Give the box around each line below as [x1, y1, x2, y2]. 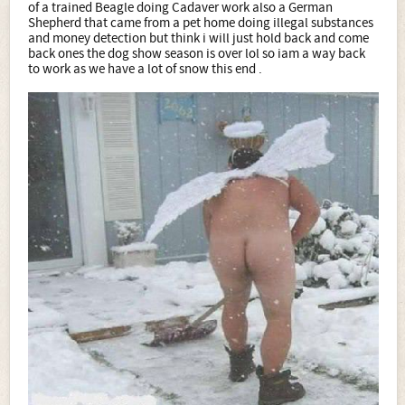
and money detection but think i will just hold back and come [28, 30, 369, 48]
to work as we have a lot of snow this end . [28, 61, 262, 79]
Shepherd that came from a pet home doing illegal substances [28, 14, 373, 33]
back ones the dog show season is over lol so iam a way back [28, 45, 365, 63]
